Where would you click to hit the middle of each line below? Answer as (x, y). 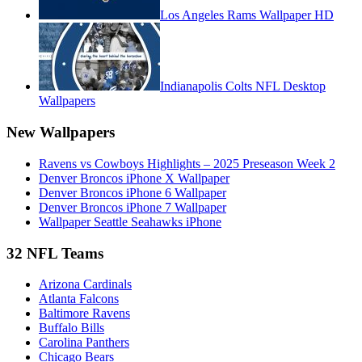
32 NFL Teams (55, 253)
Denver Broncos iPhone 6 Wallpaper (133, 192)
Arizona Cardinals (85, 284)
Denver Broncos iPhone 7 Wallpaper (133, 207)
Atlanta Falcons (79, 299)
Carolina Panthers (84, 343)
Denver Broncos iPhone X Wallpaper (134, 178)
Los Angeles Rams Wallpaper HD (247, 15)
